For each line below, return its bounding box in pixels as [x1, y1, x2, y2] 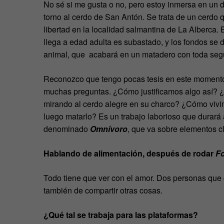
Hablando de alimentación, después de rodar [43, 147, 215, 159]
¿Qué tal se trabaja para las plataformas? [43, 208, 198, 220]
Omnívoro [88, 122, 127, 134]
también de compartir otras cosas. [43, 184, 162, 196]
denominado [43, 122, 88, 134]
